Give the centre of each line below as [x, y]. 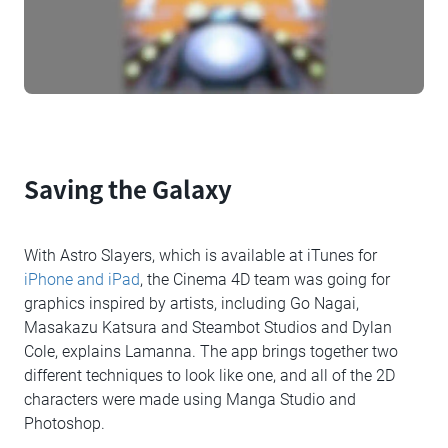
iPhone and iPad [82, 280]
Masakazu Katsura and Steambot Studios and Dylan [208, 328]
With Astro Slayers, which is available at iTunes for [200, 256]
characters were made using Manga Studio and [190, 400]
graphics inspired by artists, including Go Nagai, [191, 304]
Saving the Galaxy [128, 189]
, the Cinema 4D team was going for [265, 280]
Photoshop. [64, 424]
